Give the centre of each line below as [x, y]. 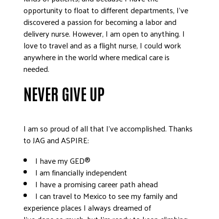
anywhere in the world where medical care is [97, 57]
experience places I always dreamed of [87, 208]
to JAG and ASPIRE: [56, 140]
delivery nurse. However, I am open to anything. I [104, 33]
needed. [36, 69]
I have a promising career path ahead [97, 184]
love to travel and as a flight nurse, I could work [102, 45]
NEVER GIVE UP [64, 93]
